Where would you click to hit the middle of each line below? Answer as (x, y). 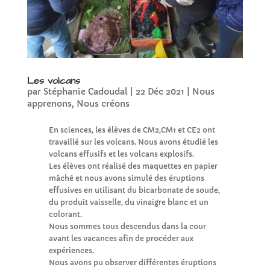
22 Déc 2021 (160, 91)
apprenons (49, 103)
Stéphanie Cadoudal (85, 91)
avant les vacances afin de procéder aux (121, 238)
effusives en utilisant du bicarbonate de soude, (134, 190)
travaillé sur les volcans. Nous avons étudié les (133, 142)
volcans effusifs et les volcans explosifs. (121, 154)
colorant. (65, 214)
